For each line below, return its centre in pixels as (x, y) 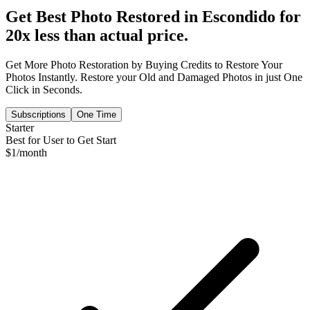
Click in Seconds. (44, 89)
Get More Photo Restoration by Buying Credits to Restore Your (144, 64)
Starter (20, 127)
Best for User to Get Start (61, 140)
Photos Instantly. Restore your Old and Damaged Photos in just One (154, 77)
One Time (97, 114)
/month (32, 152)
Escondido (239, 16)
